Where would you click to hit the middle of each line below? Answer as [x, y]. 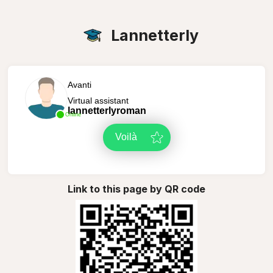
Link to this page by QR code [136, 189]
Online [73, 114]
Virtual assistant [98, 100]
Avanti [79, 84]
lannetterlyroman [107, 110]
